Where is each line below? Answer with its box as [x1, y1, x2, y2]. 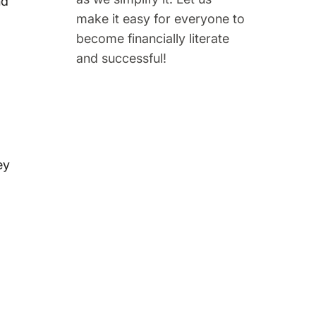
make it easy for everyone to [75, 11, 245, 26]
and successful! [75, 50, 166, 66]
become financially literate [75, 30, 229, 46]
